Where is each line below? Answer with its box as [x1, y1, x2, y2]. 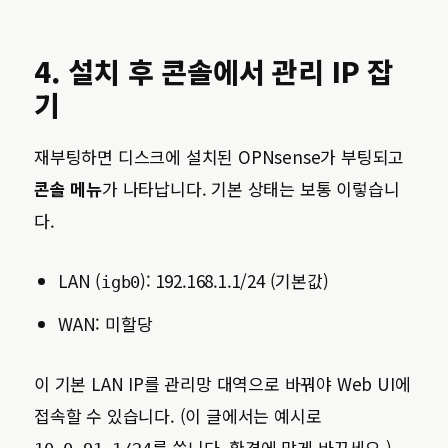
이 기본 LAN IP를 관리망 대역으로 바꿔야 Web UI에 [34, 371, 411, 396]
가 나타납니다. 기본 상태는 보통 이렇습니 [102, 176, 400, 201]
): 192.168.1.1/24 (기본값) [140, 268, 329, 293]
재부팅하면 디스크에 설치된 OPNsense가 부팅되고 [34, 144, 405, 169]
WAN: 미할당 [58, 311, 153, 336]
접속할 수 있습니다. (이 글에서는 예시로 [34, 403, 322, 428]
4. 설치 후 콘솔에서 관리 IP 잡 [34, 51, 393, 91]
